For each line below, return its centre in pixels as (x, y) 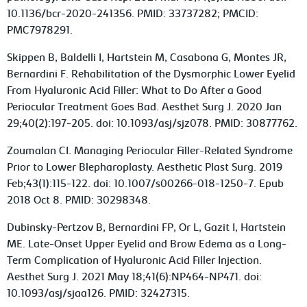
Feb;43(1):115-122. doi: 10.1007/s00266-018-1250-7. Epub (146, 184)
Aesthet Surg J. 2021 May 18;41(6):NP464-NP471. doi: (135, 277)
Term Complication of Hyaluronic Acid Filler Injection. (135, 261)
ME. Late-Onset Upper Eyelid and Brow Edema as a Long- (147, 244)
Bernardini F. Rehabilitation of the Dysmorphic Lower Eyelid (151, 74)
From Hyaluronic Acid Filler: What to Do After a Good (135, 91)
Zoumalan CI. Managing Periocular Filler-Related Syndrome (150, 151)
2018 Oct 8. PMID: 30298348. (79, 200)
